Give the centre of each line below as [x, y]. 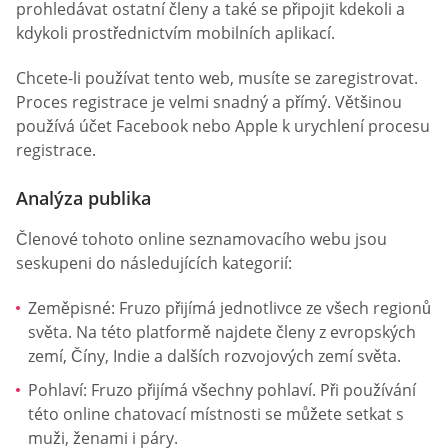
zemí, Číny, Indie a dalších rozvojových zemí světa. [214, 355]
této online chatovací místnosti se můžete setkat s [216, 413]
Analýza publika [83, 197]
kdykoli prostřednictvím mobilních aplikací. [175, 32]
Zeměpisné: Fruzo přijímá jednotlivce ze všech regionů [229, 307]
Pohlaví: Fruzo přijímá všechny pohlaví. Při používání [222, 389]
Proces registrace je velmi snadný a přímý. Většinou [209, 102]
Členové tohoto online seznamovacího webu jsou [201, 238]
